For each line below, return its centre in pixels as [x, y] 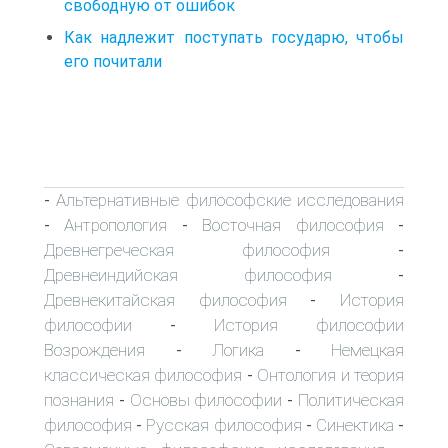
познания [79, 399]
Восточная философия [293, 224]
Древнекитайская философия [165, 299]
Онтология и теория [331, 374]
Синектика [354, 424]
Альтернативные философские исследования [230, 199]
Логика [238, 349]
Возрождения [94, 349]
